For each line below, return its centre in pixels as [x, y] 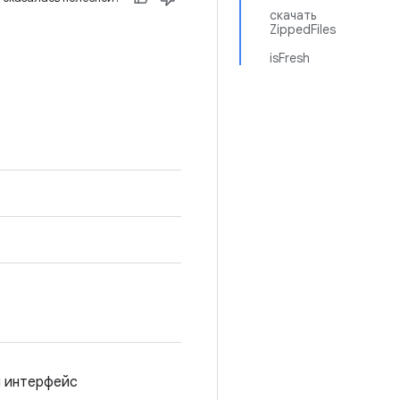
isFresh [290, 58]
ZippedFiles [303, 29]
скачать [293, 15]
